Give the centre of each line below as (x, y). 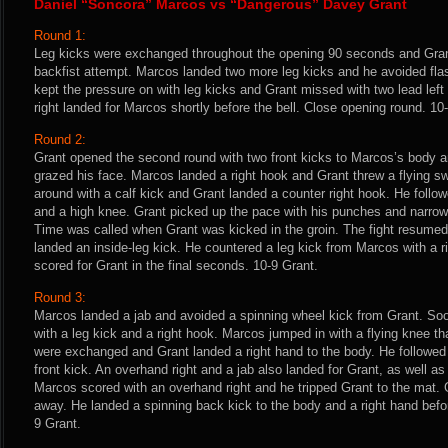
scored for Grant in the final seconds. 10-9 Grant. (176, 265)
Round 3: (60, 297)
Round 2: (60, 139)
